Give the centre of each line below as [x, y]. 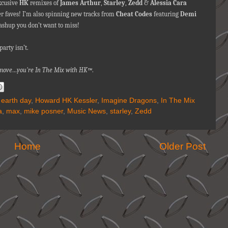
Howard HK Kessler [66, 101]
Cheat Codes [134, 14]
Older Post [182, 146]
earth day [16, 101]
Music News [87, 111]
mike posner [44, 111]
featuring [166, 14]
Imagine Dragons [129, 101]
